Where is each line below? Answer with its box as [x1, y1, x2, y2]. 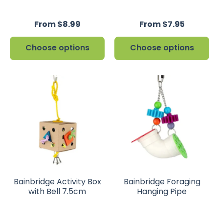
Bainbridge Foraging [123, 176, 200, 187]
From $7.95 [139, 19, 185, 30]
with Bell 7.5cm [28, 186, 86, 197]
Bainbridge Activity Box [13, 176, 101, 187]
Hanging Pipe [137, 186, 187, 197]
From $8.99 [34, 19, 81, 30]
